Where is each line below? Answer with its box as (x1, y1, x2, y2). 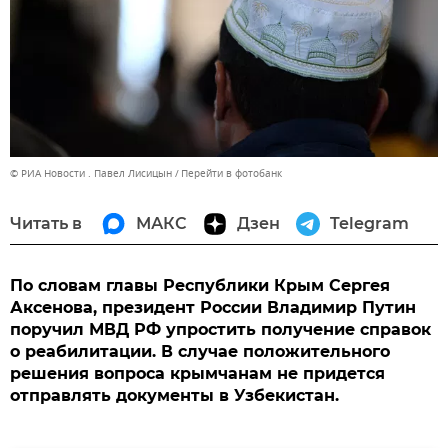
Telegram (330, 214, 409, 234)
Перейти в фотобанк (181, 166, 282, 182)
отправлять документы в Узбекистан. (10, 386, 339, 406)
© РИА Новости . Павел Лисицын (10, 166, 172, 182)
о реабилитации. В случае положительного (10, 342, 390, 362)
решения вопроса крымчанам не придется (10, 364, 385, 384)
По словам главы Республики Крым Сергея (10, 276, 390, 296)
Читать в (10, 214, 82, 234)
